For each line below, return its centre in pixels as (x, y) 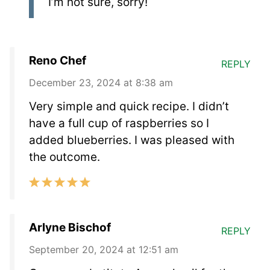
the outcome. (64, 157)
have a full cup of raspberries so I (119, 123)
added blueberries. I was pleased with (132, 140)
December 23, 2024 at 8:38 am (101, 82)
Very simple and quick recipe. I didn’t (129, 106)
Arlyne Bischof (70, 227)
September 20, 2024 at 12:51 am (104, 249)
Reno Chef (58, 60)
